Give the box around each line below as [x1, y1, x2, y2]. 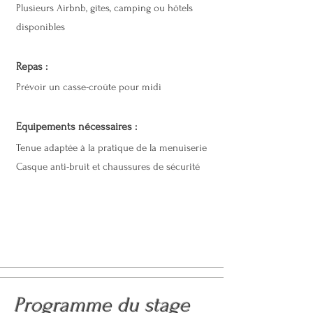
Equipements [16, 120, 78, 133]
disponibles [16, 21, 68, 33]
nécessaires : [78, 120, 137, 133]
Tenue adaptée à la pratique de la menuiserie [16, 142, 207, 154]
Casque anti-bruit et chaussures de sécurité [16, 161, 200, 173]
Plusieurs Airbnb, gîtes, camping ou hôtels [16, 2, 193, 14]
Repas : [16, 60, 48, 73]
